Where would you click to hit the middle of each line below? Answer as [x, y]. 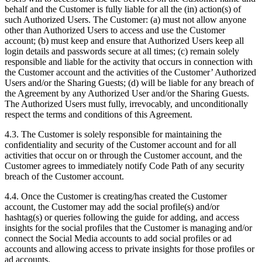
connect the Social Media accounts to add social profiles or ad [118, 239]
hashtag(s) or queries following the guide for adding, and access [122, 218]
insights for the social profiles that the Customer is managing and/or [128, 228]
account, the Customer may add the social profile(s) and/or [112, 207]
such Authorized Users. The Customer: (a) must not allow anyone [125, 20]
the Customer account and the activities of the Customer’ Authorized [130, 73]
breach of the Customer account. [64, 177]
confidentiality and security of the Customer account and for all [120, 145]
